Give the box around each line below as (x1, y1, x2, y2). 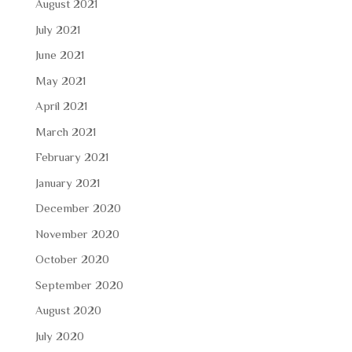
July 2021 (35, 23, 80, 35)
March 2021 (35, 125, 96, 137)
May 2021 (35, 74, 86, 86)
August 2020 (35, 304, 101, 316)
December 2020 (35, 202, 121, 214)
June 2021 (35, 49, 84, 60)
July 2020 (35, 329, 84, 342)
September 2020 (35, 278, 123, 291)
